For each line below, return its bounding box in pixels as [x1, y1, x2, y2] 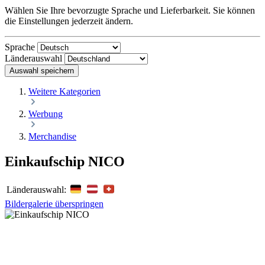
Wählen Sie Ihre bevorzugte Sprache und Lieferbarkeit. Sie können [5, 5, 255, 15]
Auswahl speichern [9, 66, 74, 75]
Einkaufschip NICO [5, 153, 125, 169]
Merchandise [28, 131, 76, 141]
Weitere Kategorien [28, 86, 101, 96]
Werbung [28, 109, 63, 119]
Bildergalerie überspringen [5, 198, 104, 209]
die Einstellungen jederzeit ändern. [5, 16, 133, 26]
